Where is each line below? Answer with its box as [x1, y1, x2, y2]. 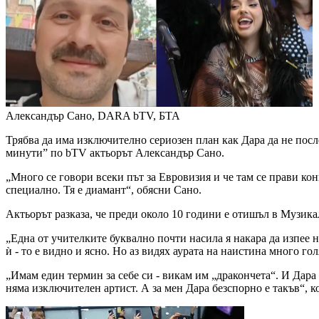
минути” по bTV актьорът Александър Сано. [6, 147, 224, 159]
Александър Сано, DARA [6, 110, 130, 122]
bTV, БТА [133, 110, 180, 122]
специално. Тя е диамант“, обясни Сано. [6, 184, 202, 197]
